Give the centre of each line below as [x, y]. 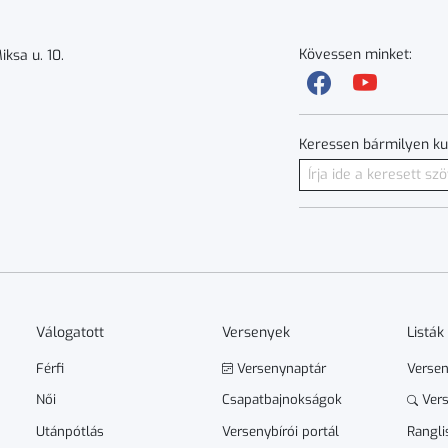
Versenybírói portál [280, 432]
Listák [425, 332]
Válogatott [70, 332]
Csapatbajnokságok [281, 400]
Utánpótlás [70, 432]
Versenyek [255, 332]
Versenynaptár [279, 368]
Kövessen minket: [356, 54]
